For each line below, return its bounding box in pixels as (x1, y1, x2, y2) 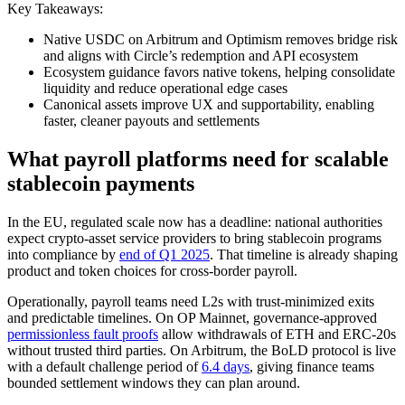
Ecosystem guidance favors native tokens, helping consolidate (43, 63, 395, 80)
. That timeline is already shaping (210, 246, 398, 262)
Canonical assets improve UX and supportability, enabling (43, 96, 374, 112)
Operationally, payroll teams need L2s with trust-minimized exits (7, 293, 374, 309)
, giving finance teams (250, 358, 374, 374)
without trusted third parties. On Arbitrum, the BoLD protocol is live (7, 342, 396, 358)
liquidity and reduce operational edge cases (43, 80, 287, 96)
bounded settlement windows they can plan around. (7, 374, 300, 391)
